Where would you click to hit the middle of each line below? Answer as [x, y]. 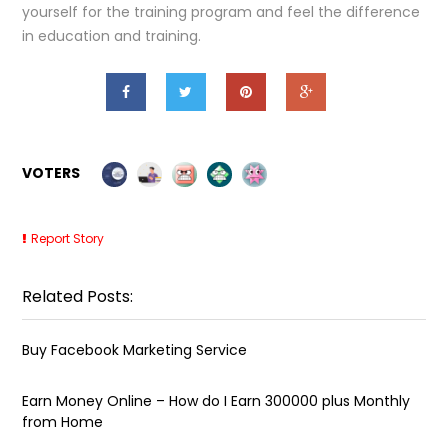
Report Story [68, 238]
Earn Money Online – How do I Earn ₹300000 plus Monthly [216, 400]
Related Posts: [78, 296]
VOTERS [51, 172]
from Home [63, 421]
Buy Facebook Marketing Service [135, 349]
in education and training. [112, 35]
